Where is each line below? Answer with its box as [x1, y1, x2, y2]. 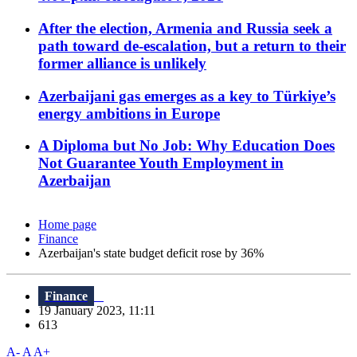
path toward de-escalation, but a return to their [38, 37, 346, 54]
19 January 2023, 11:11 [38, 304, 165, 318]
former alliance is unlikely [38, 54, 206, 72]
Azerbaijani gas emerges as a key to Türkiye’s [38, 87, 335, 104]
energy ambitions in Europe [38, 104, 220, 122]
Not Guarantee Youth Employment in [38, 155, 284, 172]
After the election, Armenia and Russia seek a [38, 19, 332, 37]
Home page [38, 218, 96, 232]
